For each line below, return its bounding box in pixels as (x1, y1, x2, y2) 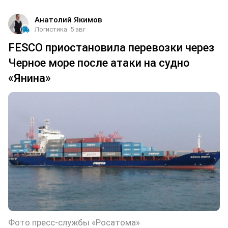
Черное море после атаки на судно (8, 56, 189, 69)
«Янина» (8, 71, 51, 84)
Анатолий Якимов (35, 15, 102, 24)
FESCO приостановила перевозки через (8, 41, 214, 54)
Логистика (35, 25, 67, 33)
